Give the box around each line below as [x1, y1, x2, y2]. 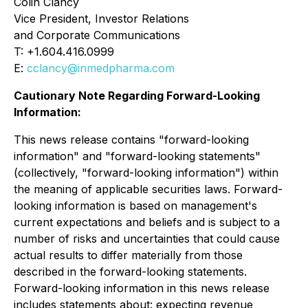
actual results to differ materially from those [14, 248, 243, 262]
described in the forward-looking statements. [14, 265, 247, 278]
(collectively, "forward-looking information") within [14, 166, 278, 179]
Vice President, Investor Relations [14, 12, 189, 25]
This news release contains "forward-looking [14, 133, 249, 146]
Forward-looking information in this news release [14, 281, 269, 295]
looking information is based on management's [14, 199, 257, 212]
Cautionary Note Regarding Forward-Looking [14, 89, 260, 102]
